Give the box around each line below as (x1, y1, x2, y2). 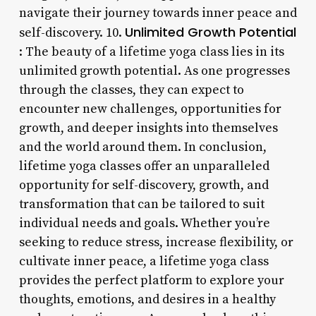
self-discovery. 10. (18, 24, 125, 41)
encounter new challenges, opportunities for (18, 100, 281, 117)
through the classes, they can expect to (18, 81, 244, 98)
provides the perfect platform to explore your (18, 272, 284, 288)
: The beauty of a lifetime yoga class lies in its (18, 43, 284, 60)
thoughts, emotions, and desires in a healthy (18, 291, 276, 308)
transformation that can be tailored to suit (18, 195, 265, 212)
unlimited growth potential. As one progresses (18, 62, 290, 79)
